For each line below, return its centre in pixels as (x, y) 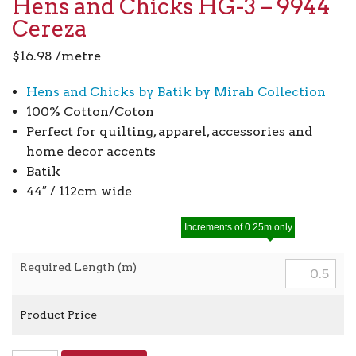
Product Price (58, 315)
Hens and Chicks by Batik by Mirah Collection (176, 92)
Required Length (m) (78, 267)
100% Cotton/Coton (90, 112)
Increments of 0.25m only (238, 227)
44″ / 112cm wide (79, 192)
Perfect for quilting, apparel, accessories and (169, 132)
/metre (77, 56)
